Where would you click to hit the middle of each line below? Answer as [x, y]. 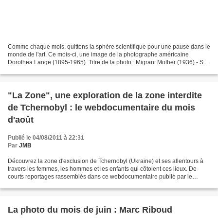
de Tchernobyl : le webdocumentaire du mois [101, 108]
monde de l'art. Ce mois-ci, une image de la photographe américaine [98, 55]
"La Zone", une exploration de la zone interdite [105, 96]
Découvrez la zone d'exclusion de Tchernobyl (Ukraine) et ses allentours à [106, 161]
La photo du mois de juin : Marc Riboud [90, 210]
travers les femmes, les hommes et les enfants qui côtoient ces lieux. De [102, 169]
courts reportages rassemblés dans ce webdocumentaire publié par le [100, 177]
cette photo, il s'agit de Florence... [52, 70]
